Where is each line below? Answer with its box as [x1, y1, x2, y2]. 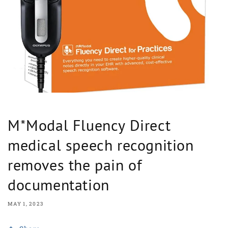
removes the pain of [8, 155, 142, 175]
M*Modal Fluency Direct [8, 115, 171, 135]
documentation [8, 175, 109, 195]
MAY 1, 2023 [8, 201, 44, 208]
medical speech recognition [8, 135, 194, 155]
